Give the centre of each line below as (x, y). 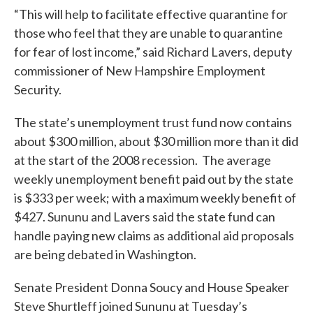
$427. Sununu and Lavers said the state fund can (145, 217)
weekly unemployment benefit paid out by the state (154, 179)
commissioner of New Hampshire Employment (140, 71)
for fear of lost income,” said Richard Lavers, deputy (153, 52)
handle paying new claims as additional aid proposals (154, 235)
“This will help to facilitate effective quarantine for (151, 14)
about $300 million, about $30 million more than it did (156, 141)
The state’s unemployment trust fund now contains (153, 122)
